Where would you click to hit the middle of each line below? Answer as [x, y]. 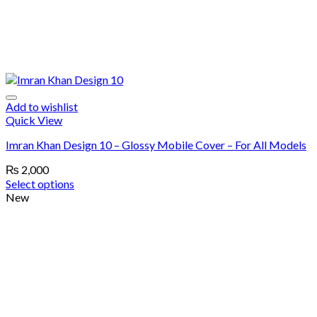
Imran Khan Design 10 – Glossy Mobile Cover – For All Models [156, 145]
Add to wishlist [42, 106]
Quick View [34, 120]
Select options [40, 184]
